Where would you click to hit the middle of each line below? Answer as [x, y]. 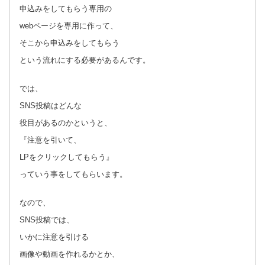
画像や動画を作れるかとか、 [70, 254]
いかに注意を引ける [54, 237]
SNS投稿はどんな [51, 105]
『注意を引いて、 [50, 140]
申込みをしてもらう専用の [66, 8]
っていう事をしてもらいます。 [73, 174]
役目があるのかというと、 [66, 122]
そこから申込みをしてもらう [70, 43]
